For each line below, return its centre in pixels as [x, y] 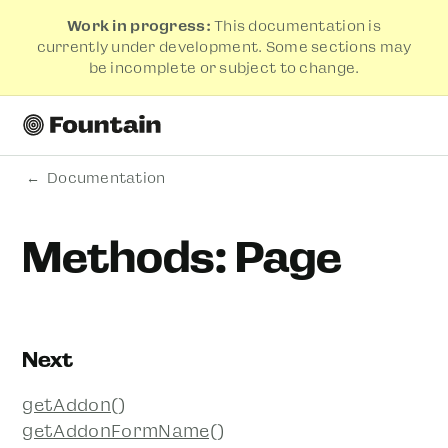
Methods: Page [182, 256]
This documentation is [295, 25]
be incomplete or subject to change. [224, 67]
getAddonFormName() [123, 430]
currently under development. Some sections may [224, 46]
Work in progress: [139, 25]
